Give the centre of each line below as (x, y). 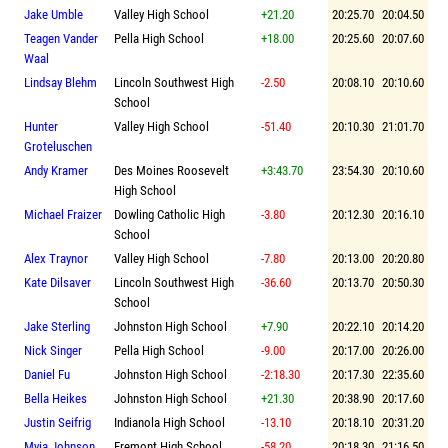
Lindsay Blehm (60, 82)
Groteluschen (58, 146)
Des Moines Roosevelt (171, 170)
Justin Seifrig (57, 422)
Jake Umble (53, 14)
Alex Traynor (56, 258)
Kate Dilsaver (57, 282)
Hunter (41, 126)
